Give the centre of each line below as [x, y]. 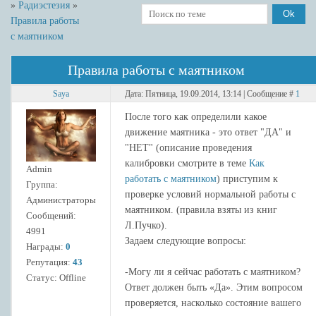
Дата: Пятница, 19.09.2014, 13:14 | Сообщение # [210, 93]
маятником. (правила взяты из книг [201, 209]
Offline [73, 278]
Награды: [46, 247]
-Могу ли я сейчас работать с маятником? [213, 272]
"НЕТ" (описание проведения [188, 147]
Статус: [43, 278]
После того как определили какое [196, 116]
